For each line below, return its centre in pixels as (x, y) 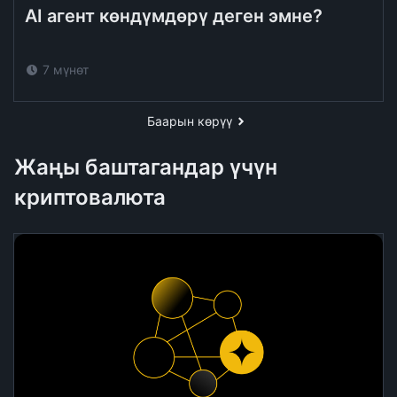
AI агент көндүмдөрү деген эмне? (174, 16)
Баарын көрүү (190, 121)
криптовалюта (90, 197)
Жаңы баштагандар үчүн (146, 167)
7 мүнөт (66, 70)
